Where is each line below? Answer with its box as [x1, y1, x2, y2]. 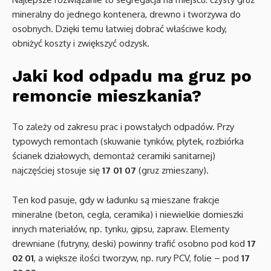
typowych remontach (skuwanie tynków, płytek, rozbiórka [12, 135, 244, 147]
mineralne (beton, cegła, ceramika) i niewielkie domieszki [12, 209, 243, 220]
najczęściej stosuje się [12, 165, 102, 176]
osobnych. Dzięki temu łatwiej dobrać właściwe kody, [12, 23, 227, 34]
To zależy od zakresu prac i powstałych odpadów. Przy [12, 121, 234, 132]
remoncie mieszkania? [12, 86, 201, 106]
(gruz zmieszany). [136, 165, 209, 176]
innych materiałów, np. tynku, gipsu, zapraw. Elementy [12, 223, 229, 235]
